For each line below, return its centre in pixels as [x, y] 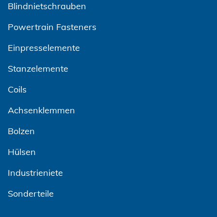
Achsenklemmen [41, 110]
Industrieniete [35, 173]
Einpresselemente [44, 48]
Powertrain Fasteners [52, 27]
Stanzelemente [38, 69]
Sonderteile [31, 194]
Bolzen [21, 131]
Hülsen [22, 152]
